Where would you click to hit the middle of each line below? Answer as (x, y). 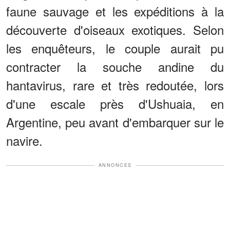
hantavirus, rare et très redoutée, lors (115, 85)
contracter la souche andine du (115, 67)
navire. (24, 141)
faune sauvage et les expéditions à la (115, 11)
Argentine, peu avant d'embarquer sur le (115, 122)
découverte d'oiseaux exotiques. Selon (115, 30)
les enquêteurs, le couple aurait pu (115, 48)
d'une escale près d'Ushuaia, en (115, 104)
